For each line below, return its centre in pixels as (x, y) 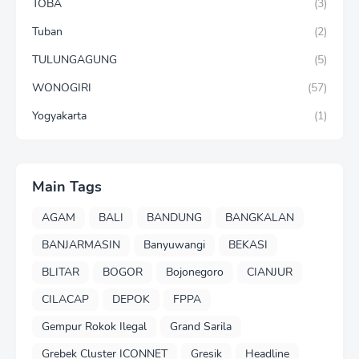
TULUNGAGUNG (75, 59)
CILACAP (65, 300)
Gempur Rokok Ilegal (94, 327)
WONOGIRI (62, 87)
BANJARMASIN (81, 245)
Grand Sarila (201, 327)
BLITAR (61, 272)
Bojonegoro (195, 272)
